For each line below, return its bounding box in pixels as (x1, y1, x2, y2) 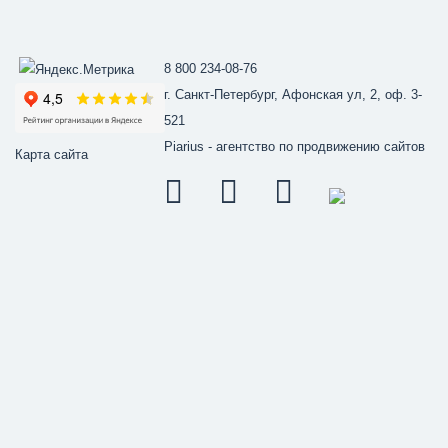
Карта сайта (15, 146, 88, 162)
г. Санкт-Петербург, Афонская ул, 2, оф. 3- (164, 87, 423, 102)
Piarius (164, 139, 205, 154)
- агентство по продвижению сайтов (204, 139, 426, 154)
